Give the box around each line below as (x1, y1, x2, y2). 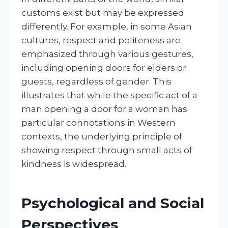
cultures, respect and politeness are (21, 35, 181, 45)
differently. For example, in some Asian (21, 21, 192, 32)
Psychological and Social (21, 194, 204, 212)
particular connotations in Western (21, 117, 176, 128)
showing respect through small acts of (21, 145, 192, 155)
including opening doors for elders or (21, 62, 186, 73)
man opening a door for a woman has (21, 103, 187, 114)
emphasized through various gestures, (21, 48, 193, 59)
